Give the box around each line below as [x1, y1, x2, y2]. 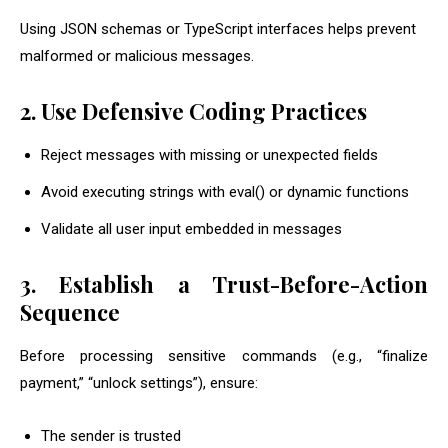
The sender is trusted [41, 427, 181, 446]
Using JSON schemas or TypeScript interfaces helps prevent [20, 20, 416, 39]
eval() [229, 183, 265, 202]
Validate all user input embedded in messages [41, 220, 342, 239]
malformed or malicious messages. [20, 47, 254, 66]
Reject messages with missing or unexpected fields [41, 146, 378, 165]
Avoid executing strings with [41, 183, 229, 202]
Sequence [20, 297, 120, 328]
